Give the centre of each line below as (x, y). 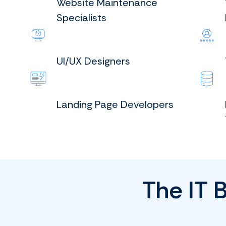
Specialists (81, 18)
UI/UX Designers (93, 61)
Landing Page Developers (115, 105)
